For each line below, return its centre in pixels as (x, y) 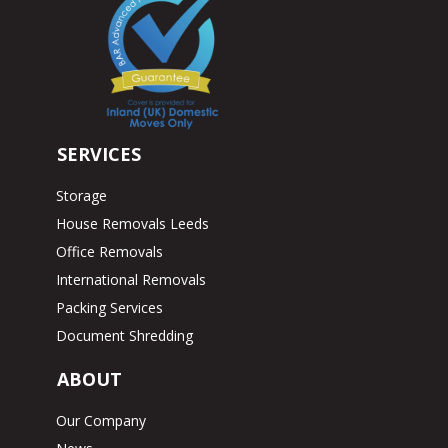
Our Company (101, 420)
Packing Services (110, 307)
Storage (82, 195)
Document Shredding (125, 335)
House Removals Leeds (133, 223)
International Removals (131, 279)
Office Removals (110, 251)
